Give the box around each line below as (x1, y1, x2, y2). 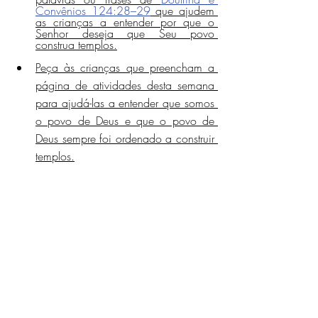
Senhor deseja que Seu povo (35, 26, 214, 42)
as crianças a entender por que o (35, 14, 214, 31)
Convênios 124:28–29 (35, 3, 150, 19)
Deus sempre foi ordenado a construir (35, 131, 214, 147)
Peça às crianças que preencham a (35, 60, 214, 76)
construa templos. (35, 37, 117, 53)
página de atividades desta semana (35, 77, 214, 94)
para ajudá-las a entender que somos (35, 95, 214, 111)
